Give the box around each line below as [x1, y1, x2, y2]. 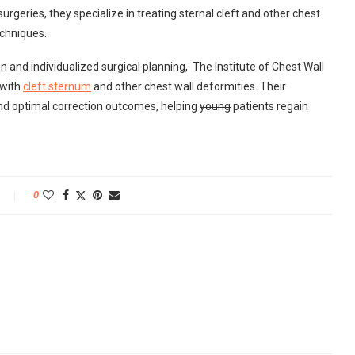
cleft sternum [23, 80, 91, 93]
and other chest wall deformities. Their [91, 80, 286, 93]
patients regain [231, 100, 308, 113]
